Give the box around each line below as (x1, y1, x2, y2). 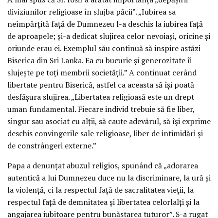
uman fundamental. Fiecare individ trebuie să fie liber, (7, 103, 195, 114)
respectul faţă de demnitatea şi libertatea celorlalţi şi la (7, 196, 200, 207)
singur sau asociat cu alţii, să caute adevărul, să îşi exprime (7, 115, 211, 127)
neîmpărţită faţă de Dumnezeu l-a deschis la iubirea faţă (7, 18, 203, 29)
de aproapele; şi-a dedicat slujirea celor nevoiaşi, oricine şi (7, 30, 210, 41)
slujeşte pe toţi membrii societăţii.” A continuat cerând (7, 67, 197, 78)
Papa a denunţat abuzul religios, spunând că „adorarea (7, 160, 198, 171)
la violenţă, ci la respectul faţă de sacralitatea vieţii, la (7, 184, 194, 195)
